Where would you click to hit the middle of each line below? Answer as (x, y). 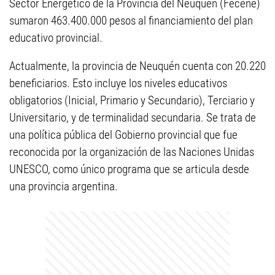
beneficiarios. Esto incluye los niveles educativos (118, 83)
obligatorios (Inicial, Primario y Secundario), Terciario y (132, 100)
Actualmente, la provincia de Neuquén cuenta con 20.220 (137, 66)
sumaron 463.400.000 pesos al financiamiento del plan (131, 21)
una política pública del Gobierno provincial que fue (123, 135)
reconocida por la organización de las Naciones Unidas (132, 152)
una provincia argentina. (64, 186)
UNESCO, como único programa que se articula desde (129, 169)
